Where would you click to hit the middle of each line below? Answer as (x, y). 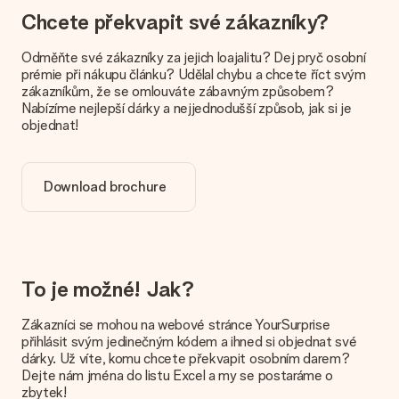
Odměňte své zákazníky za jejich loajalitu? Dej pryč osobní (194, 57)
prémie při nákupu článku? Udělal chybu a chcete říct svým (194, 74)
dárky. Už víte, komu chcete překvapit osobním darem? (186, 358)
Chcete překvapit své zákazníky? (175, 22)
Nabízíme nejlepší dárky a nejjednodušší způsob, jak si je (187, 108)
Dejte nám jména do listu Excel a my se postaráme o (177, 375)
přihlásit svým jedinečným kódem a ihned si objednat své (189, 342)
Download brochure (105, 187)
